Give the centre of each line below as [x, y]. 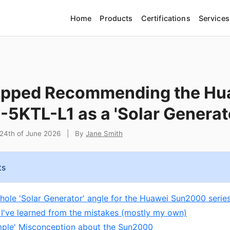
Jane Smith [104, 133]
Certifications [166, 18]
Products [116, 18]
